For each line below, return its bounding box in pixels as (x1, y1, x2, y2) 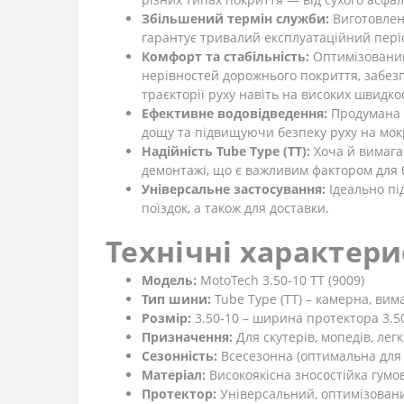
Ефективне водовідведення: (142, 105, 327, 122)
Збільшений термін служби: (142, 10, 329, 27)
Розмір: (142, 309, 191, 326)
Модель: (142, 271, 197, 289)
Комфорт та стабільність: (142, 48, 309, 65)
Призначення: (142, 328, 233, 345)
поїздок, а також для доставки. (142, 199, 329, 216)
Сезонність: (142, 347, 217, 364)
